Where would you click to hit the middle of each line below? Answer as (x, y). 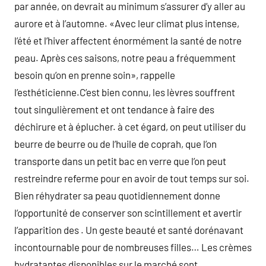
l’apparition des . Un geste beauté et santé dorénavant (129, 230)
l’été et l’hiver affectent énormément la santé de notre (128, 40)
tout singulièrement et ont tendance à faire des (114, 109)
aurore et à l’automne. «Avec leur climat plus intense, (127, 23)
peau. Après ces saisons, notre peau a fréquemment (125, 58)
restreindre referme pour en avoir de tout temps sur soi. (132, 178)
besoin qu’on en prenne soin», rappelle (95, 75)
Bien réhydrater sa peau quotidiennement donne (117, 195)
